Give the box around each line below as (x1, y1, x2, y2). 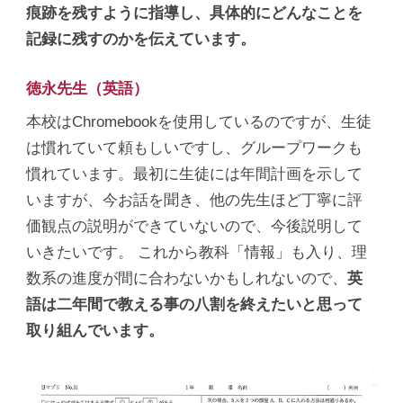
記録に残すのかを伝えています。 (26, 29, 256, 48)
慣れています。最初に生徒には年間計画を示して (26, 164, 363, 183)
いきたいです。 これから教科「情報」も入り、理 (26, 242, 368, 261)
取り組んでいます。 (26, 320, 165, 339)
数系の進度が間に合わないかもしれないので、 (26, 268, 348, 287)
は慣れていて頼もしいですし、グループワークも (26, 138, 363, 157)
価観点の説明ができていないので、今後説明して (26, 216, 363, 235)
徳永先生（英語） (26, 78, 149, 97)
